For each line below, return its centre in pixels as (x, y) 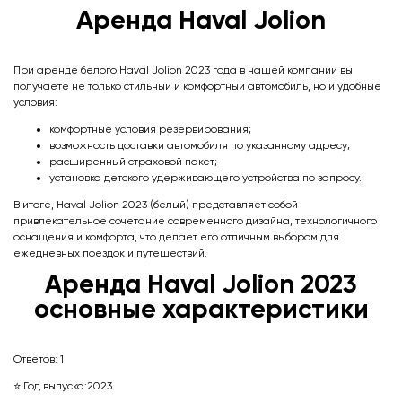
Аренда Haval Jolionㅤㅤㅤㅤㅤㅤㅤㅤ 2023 (201, 284)
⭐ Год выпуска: (50, 385)
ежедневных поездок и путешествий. (110, 253)
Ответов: (35, 358)
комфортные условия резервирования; (150, 129)
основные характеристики (201, 309)
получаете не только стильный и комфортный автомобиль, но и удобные (197, 86)
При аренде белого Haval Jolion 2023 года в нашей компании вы (183, 70)
